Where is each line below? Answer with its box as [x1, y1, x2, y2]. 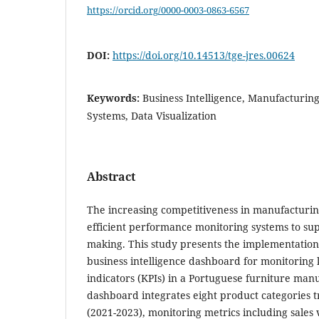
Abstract [87, 169, 135, 185]
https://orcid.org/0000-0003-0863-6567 [87, 3, 249, 16]
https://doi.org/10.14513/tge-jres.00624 [113, 48, 295, 63]
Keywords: [87, 91, 142, 105]
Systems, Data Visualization [87, 109, 216, 123]
